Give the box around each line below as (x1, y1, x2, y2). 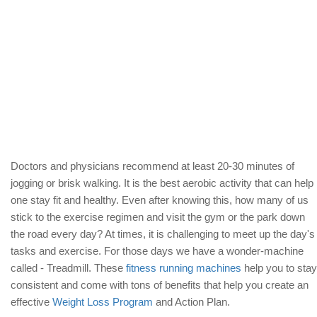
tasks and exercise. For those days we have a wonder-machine (11, 244, 304, 257)
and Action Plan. (153, 295, 230, 308)
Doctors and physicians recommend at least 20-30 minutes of (11, 159, 294, 172)
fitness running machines (126, 261, 241, 274)
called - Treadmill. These (11, 261, 126, 274)
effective (11, 295, 52, 308)
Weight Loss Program (52, 295, 153, 308)
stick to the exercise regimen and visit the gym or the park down (11, 210, 305, 223)
